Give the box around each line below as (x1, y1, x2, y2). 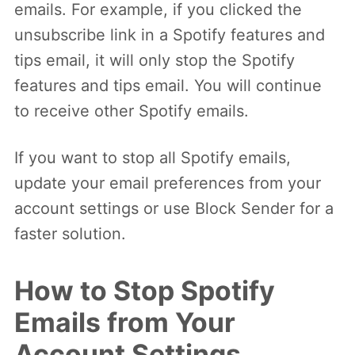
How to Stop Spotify (14, 273, 275, 307)
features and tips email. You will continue (14, 75, 322, 95)
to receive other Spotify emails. (14, 101, 249, 120)
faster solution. (14, 223, 126, 243)
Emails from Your (14, 305, 235, 338)
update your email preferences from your (14, 173, 321, 193)
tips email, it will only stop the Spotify (14, 50, 295, 70)
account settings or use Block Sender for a (14, 198, 334, 218)
